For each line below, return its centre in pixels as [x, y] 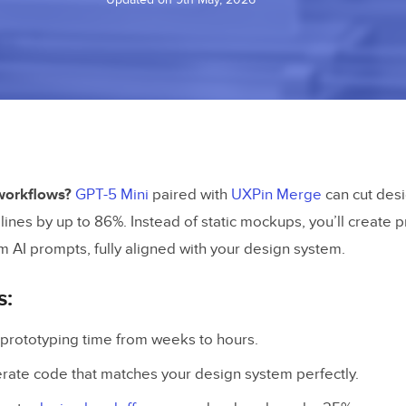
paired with [190, 195]
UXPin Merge [276, 195]
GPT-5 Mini [112, 195]
